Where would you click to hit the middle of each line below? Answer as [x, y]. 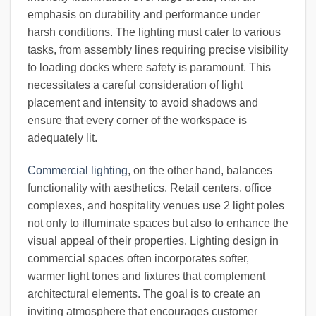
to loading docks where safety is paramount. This [149, 68]
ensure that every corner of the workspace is [137, 121]
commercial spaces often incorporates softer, [138, 259]
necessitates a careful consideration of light [135, 85]
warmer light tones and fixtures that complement [146, 276]
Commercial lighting [78, 171]
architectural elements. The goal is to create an [144, 294]
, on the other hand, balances [200, 171]
